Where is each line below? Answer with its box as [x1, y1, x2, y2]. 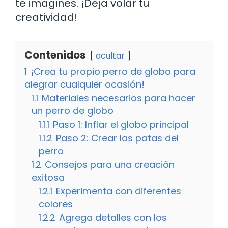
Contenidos [24, 47, 85, 62]
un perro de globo [32, 104, 113, 117]
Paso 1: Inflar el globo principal [53, 118, 189, 131]
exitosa [32, 170, 65, 184]
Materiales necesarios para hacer [42, 91, 195, 104]
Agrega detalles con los [59, 211, 167, 224]
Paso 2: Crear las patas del [56, 131, 179, 145]
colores [39, 197, 73, 210]
